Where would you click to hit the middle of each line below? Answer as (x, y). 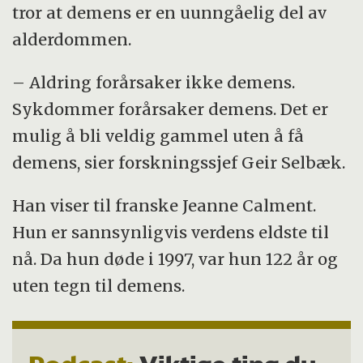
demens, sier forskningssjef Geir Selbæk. (179, 162)
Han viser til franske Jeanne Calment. (164, 205)
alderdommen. (72, 39)
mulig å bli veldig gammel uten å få (158, 135)
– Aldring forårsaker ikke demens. (154, 82)
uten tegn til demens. (99, 285)
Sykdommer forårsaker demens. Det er (171, 109)
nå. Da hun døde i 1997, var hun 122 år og (175, 258)
